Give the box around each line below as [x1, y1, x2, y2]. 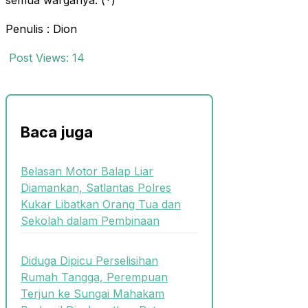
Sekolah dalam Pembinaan [21, 214, 159, 228]
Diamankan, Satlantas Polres [21, 181, 171, 195]
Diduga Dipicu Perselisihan [21, 254, 158, 268]
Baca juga [21, 122, 93, 141]
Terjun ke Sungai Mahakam [21, 287, 164, 301]
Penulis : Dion [5, 22, 77, 36]
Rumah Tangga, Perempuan [21, 270, 168, 285]
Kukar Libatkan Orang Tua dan [21, 197, 181, 212]
